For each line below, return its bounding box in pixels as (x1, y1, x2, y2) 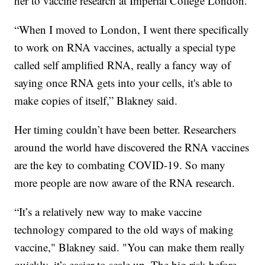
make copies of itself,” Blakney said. (14, 92, 178, 108)
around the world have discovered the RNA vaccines (14, 139, 250, 154)
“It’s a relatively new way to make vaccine (14, 203, 202, 219)
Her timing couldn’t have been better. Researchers (14, 121, 237, 137)
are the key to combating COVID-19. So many (14, 157, 226, 172)
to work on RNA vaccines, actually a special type (14, 39, 236, 54)
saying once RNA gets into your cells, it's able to (14, 75, 233, 90)
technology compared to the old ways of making (14, 221, 234, 237)
